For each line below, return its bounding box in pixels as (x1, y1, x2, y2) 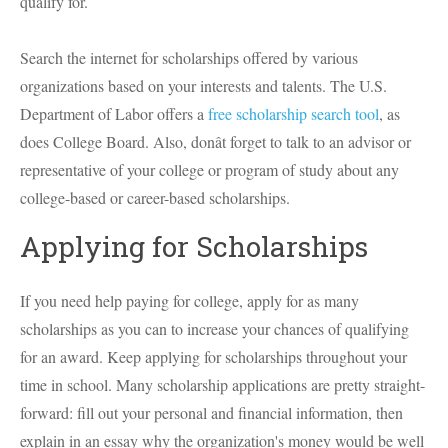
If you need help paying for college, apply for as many (20, 290, 359, 311)
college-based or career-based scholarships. (20, 187, 290, 208)
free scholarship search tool (208, 103, 379, 124)
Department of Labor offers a (20, 103, 208, 124)
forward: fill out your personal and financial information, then (20, 402, 403, 423)
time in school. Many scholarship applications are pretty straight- (20, 374, 425, 395)
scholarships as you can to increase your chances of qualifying (20, 318, 409, 339)
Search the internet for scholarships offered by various (20, 47, 358, 68)
